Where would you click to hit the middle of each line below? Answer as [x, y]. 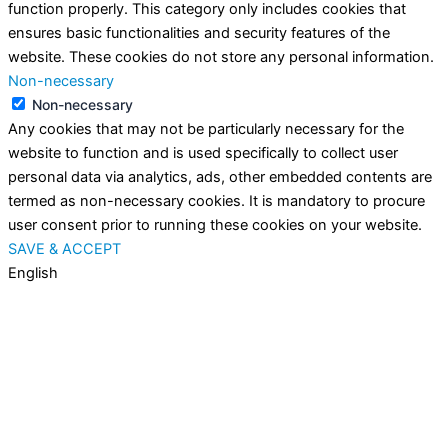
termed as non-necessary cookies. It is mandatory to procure [216, 201]
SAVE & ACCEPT [64, 249]
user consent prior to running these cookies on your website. [215, 225]
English [33, 273]
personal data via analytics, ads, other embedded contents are [220, 177]
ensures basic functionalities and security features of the [199, 33]
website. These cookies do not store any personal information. [221, 57]
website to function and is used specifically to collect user [203, 153]
